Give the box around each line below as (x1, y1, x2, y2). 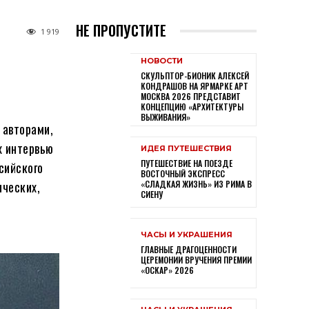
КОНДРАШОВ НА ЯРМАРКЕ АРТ (140, 80, 248, 92)
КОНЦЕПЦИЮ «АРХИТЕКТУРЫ (140, 101, 243, 113)
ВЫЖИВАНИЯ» (140, 111, 190, 123)
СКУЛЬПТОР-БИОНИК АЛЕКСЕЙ (140, 70, 249, 82)
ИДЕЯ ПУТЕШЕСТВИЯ (140, 143, 232, 153)
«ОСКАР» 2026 (140, 263, 194, 276)
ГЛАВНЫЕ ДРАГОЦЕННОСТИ (140, 243, 237, 255)
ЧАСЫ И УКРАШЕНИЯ (140, 229, 232, 239)
